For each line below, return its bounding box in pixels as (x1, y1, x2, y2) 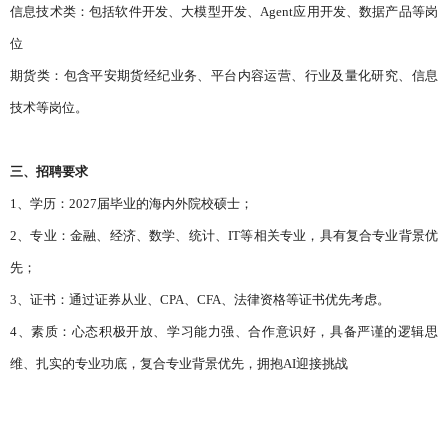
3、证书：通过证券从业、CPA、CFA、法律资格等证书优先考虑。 (10, 292, 390, 307)
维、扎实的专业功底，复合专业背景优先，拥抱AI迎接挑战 (10, 356, 348, 371)
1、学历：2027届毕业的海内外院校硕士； (10, 196, 253, 211)
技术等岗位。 (10, 100, 88, 115)
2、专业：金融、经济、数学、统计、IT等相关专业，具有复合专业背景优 (10, 228, 438, 243)
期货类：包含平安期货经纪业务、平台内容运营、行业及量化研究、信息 (10, 68, 438, 83)
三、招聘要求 (10, 164, 88, 179)
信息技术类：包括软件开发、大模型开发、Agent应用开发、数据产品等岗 (10, 4, 438, 19)
